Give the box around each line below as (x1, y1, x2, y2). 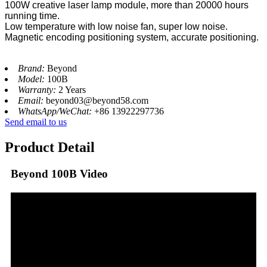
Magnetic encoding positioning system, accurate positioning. (5, 32, 259, 43)
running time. (5, 11, 60, 21)
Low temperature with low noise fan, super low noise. (5, 21, 228, 32)
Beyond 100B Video (11, 167, 108, 181)
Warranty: (18, 85, 58, 95)
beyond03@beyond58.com (46, 95, 148, 106)
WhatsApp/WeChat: (18, 106, 94, 117)
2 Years (58, 85, 86, 95)
